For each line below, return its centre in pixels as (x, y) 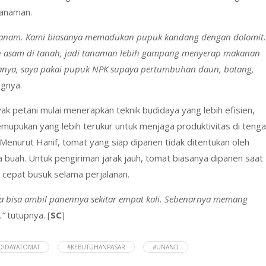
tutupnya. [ (28, 215)
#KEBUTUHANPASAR (96, 247)
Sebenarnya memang (206, 199)
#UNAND (166, 247)
